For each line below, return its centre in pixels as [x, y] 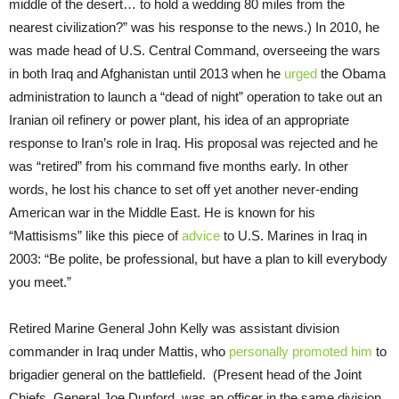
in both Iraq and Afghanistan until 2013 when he [147, 73]
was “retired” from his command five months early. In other [179, 166]
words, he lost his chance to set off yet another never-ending [183, 189]
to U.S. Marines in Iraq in [293, 235]
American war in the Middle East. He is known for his [162, 212]
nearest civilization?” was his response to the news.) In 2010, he [194, 27]
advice [201, 235]
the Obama [351, 73]
